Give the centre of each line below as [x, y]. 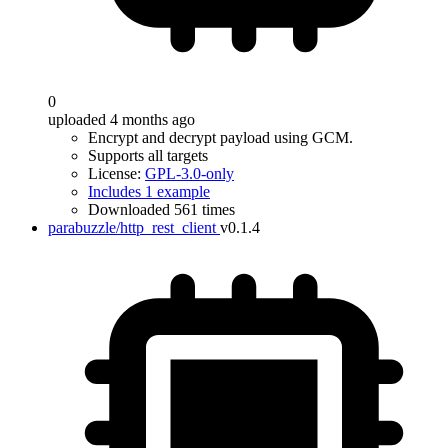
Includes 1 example [149, 191]
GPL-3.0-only [189, 173]
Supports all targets [148, 155]
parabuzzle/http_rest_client [132, 227]
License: [116, 173]
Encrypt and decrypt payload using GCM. [220, 137]
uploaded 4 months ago [121, 119]
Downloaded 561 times [161, 209]
